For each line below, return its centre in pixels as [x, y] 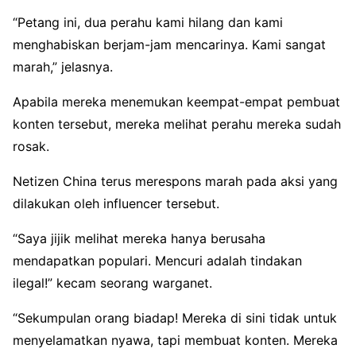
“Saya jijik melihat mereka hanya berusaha [139, 238]
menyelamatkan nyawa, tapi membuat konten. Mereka [175, 340]
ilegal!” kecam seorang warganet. [112, 282]
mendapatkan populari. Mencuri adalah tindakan [157, 260]
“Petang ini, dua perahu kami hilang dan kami [148, 22]
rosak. [31, 146]
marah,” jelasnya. [63, 66]
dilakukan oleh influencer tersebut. [116, 203]
